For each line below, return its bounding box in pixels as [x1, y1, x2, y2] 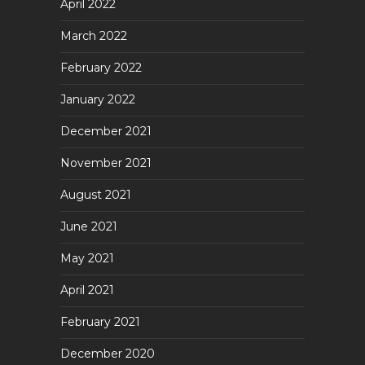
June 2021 [60, 219, 117, 234]
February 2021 [60, 314, 140, 329]
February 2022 [60, 60, 142, 75]
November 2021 [60, 156, 152, 170]
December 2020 [60, 346, 155, 361]
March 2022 [60, 29, 127, 43]
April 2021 [60, 283, 114, 297]
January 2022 [60, 92, 135, 107]
